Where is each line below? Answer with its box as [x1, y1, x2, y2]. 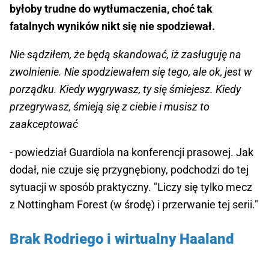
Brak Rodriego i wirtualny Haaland [10, 230, 234, 247]
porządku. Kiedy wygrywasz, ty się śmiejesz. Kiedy [10, 82, 241, 95]
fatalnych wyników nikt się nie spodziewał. [10, 19, 215, 32]
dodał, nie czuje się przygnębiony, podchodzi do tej [10, 163, 249, 176]
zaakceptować [10, 117, 78, 130]
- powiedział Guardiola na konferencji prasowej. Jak [10, 145, 253, 159]
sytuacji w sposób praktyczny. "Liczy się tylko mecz [10, 180, 252, 193]
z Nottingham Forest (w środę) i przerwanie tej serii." [10, 198, 258, 211]
